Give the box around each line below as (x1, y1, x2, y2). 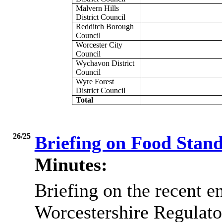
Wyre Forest (76, 77, 114, 86)
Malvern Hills (76, 4, 119, 13)
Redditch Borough (76, 22, 134, 31)
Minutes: (34, 154, 108, 175)
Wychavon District (76, 59, 135, 68)
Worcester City (76, 41, 123, 50)
